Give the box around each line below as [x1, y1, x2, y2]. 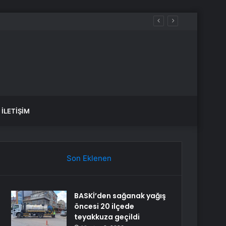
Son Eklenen [66, 153, 111, 163]
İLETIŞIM [2, 107, 30, 115]
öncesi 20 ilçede [74, 201, 135, 211]
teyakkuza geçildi [74, 212, 140, 222]
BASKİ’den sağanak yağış [74, 191, 166, 201]
